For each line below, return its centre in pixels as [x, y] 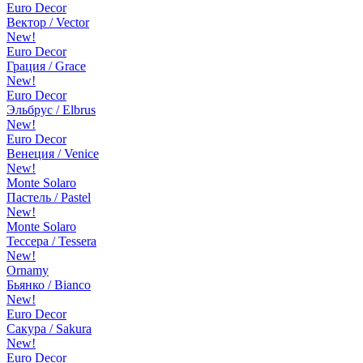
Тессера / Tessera [51, 241]
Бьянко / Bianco [49, 285]
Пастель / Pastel [49, 197]
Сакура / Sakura [49, 329]
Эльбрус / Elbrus [51, 110]
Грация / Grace [46, 66]
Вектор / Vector [48, 22]
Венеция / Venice [53, 154]
